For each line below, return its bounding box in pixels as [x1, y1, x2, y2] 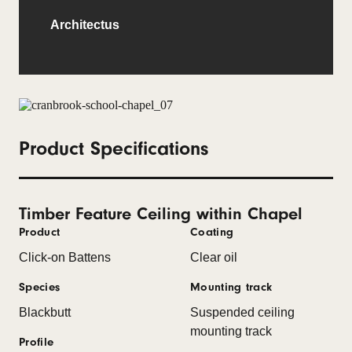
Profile [19, 335, 54, 349]
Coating [190, 225, 234, 239]
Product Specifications [19, 137, 208, 159]
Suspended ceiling [190, 305, 295, 319]
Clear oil [190, 250, 237, 264]
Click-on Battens [19, 250, 111, 264]
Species [19, 280, 60, 294]
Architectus [50, 18, 119, 31]
